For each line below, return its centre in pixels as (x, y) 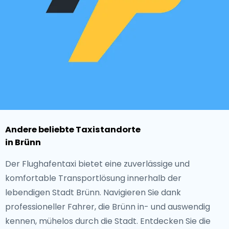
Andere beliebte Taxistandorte (73, 130)
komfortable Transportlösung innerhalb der (93, 178)
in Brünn (23, 142)
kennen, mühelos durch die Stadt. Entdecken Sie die (108, 221)
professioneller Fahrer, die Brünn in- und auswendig (108, 207)
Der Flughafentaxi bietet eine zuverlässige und (97, 164)
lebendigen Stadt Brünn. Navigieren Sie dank (93, 192)
